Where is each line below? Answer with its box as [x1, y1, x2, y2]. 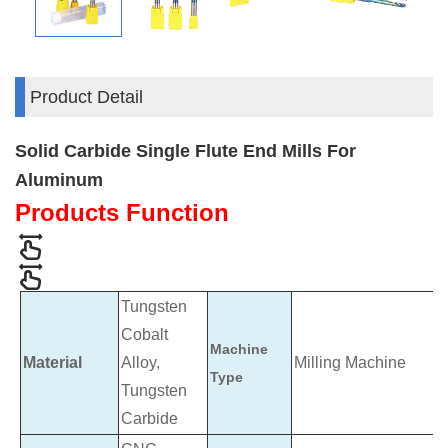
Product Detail [30, 87, 143, 108]
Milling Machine [294, 354, 406, 372]
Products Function [15, 199, 229, 227]
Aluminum [15, 170, 103, 191]
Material [23, 354, 82, 372]
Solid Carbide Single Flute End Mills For [15, 141, 356, 162]
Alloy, [121, 354, 160, 372]
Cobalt [121, 326, 168, 344]
